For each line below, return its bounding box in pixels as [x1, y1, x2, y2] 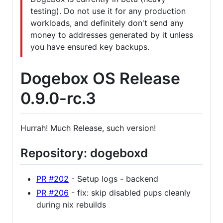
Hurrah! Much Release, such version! [20, 122, 156, 133]
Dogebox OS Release [20, 69, 180, 89]
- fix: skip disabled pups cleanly [69, 187, 191, 198]
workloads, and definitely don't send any [30, 18, 184, 28]
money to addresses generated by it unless [30, 30, 193, 40]
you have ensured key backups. [30, 42, 149, 52]
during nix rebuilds [36, 199, 106, 210]
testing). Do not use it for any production [30, 6, 186, 16]
